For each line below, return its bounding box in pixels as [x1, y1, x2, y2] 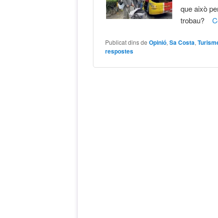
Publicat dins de [105, 37, 148, 46]
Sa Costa [169, 37, 195, 47]
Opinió [149, 37, 167, 47]
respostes [105, 46, 134, 55]
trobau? [181, 15, 213, 25]
